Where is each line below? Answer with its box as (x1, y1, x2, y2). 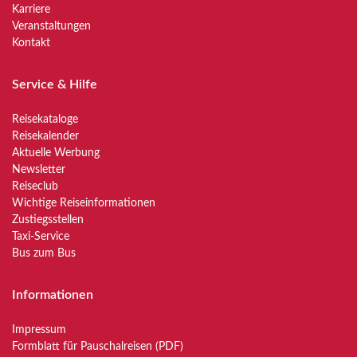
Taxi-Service (12, 231, 69, 242)
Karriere (12, 4, 50, 15)
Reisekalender (12, 131, 79, 142)
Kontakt (12, 37, 50, 49)
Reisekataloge (12, 114, 78, 125)
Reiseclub (12, 181, 58, 192)
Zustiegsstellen (12, 214, 84, 226)
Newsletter (12, 164, 65, 175)
